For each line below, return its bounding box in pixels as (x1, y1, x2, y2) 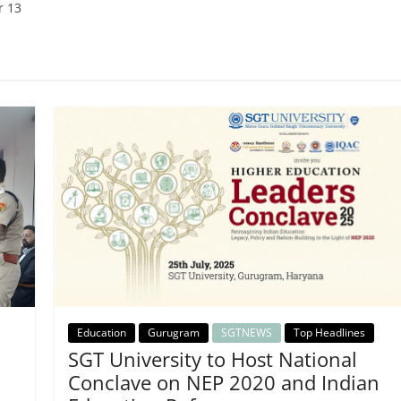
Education (76, 325, 126, 341)
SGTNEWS (220, 325, 272, 341)
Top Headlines (293, 325, 365, 341)
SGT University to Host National (67, 346, 357, 373)
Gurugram (147, 325, 200, 341)
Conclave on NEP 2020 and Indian (67, 369, 380, 397)
